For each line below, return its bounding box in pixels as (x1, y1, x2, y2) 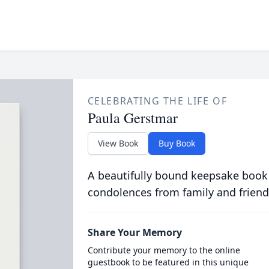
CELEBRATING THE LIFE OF (87, 94, 228, 107)
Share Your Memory (87, 226, 182, 239)
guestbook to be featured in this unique (87, 256, 249, 268)
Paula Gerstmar (87, 108, 178, 127)
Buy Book (158, 138, 195, 149)
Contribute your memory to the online (87, 244, 240, 256)
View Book (97, 138, 138, 149)
